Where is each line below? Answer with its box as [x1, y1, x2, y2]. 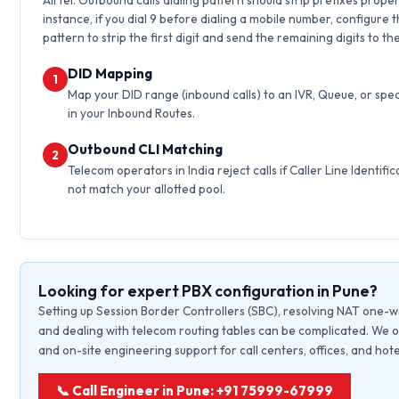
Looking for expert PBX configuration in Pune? [38, 281, 379, 301]
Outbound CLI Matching [68, 141, 224, 158]
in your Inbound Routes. [68, 105, 196, 121]
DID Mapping [68, 65, 153, 82]
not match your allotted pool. [68, 181, 226, 197]
